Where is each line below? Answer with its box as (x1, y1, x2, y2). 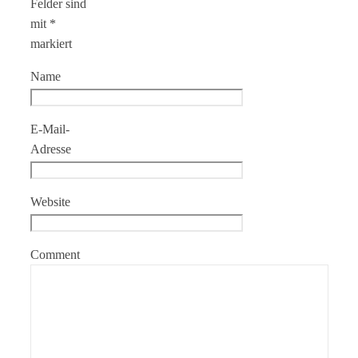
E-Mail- (30, 121, 70, 136)
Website (30, 194, 70, 209)
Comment (30, 247, 80, 261)
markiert (30, 36, 72, 50)
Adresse (30, 141, 71, 156)
